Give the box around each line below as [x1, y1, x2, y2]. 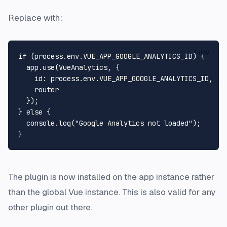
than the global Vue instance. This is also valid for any [8, 186, 215, 198]
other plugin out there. [8, 201, 92, 213]
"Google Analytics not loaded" [75, 118, 193, 128]
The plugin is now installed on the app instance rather [8, 171, 214, 182]
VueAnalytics [59, 62, 107, 72]
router [18, 85, 59, 94]
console [26, 118, 55, 128]
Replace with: [8, 12, 62, 23]
